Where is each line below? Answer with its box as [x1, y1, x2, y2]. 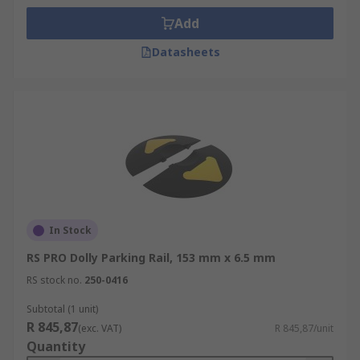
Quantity [27, 337, 85, 355]
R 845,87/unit [275, 321, 333, 335]
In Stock [49, 223, 92, 237]
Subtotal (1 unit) [27, 302, 98, 316]
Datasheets [151, 44, 220, 59]
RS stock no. [27, 273, 82, 287]
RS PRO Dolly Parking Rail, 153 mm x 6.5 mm [27, 250, 276, 265]
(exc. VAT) [78, 321, 121, 335]
